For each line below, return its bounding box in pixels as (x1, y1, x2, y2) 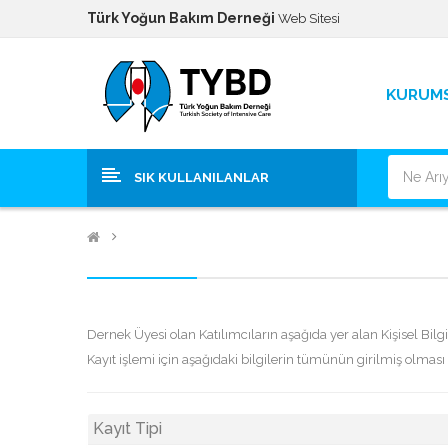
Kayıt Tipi (93, 419, 162, 438)
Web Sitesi (275, 11, 340, 26)
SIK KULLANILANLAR (134, 170, 269, 185)
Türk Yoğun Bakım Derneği (87, 10, 275, 26)
